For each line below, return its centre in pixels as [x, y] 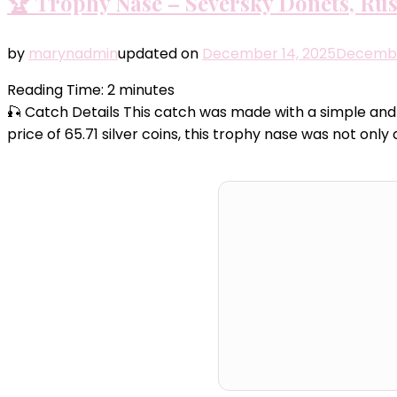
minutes [147, 90]
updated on [160, 54]
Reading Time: [57, 90]
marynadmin [73, 54]
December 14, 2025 [269, 54]
